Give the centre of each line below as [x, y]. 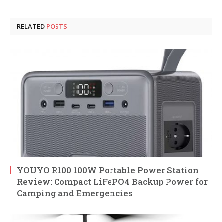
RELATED [31, 27]
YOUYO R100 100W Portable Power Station [108, 170]
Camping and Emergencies [75, 193]
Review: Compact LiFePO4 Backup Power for [112, 182]
